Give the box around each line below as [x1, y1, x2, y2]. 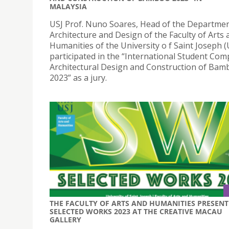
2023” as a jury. [50, 72, 109, 84]
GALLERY [50, 214, 81, 224]
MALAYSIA [50, 2, 87, 12]
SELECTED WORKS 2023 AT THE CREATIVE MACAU [50, 206, 222, 216]
